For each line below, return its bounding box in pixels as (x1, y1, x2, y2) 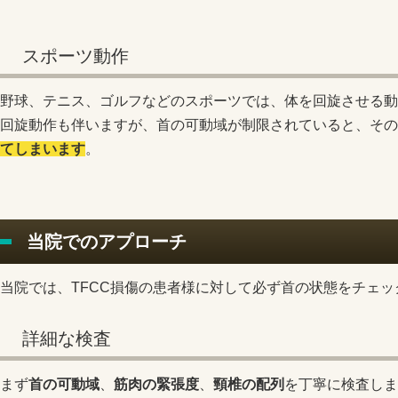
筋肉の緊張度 (114, 376, 199, 392)
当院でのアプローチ (27, 231, 187, 251)
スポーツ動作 (22, 45, 129, 66)
